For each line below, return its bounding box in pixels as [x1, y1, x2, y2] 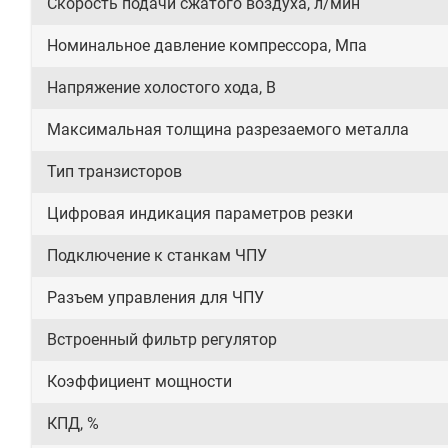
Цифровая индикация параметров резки [47, 204, 353, 223]
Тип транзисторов [47, 162, 182, 181]
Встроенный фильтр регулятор [47, 330, 277, 349]
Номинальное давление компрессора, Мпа [47, 36, 367, 55]
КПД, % [47, 414, 99, 433]
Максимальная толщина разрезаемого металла [47, 120, 409, 139]
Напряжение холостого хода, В [47, 78, 276, 97]
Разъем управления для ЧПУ [47, 288, 264, 307]
